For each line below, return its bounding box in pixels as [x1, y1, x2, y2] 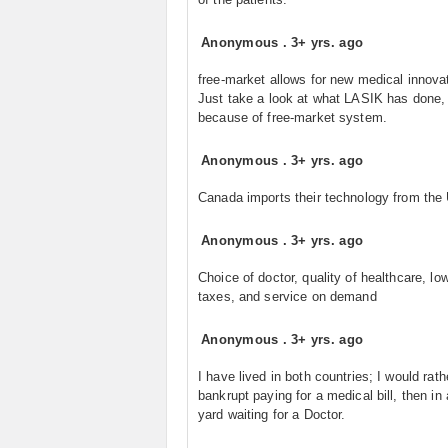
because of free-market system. [198, 110, 387, 125]
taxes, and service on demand [198, 289, 377, 304]
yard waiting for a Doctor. [198, 407, 346, 422]
